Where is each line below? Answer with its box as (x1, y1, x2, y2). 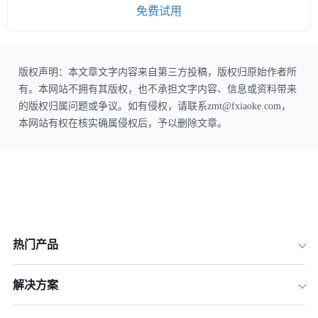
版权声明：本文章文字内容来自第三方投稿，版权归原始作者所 (18, 67, 297, 78)
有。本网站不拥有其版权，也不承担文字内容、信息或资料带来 (18, 84, 297, 95)
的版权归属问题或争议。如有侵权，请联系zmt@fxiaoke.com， (18, 101, 291, 112)
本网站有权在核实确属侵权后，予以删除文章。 (18, 118, 227, 129)
